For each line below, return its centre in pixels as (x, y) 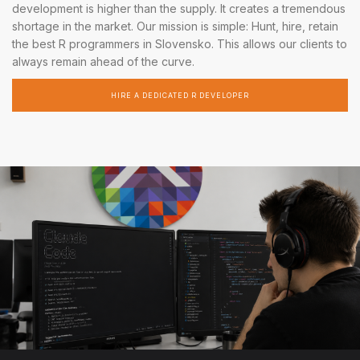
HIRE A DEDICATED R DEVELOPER (180, 95)
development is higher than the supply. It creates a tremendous (179, 9)
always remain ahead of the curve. (103, 62)
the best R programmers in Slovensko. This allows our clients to (180, 44)
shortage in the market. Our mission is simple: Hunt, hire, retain (175, 27)
